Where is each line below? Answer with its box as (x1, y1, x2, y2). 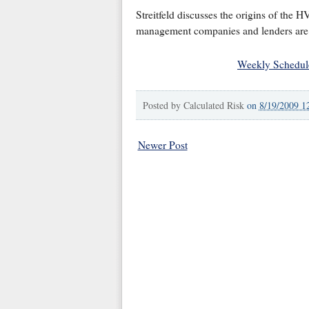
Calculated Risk (183, 98, 244, 112)
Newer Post (137, 137, 188, 152)
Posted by (142, 98, 183, 112)
